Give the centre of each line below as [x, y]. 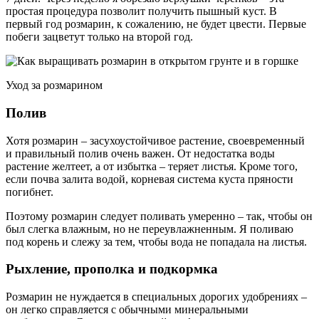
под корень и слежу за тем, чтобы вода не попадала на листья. [156, 241]
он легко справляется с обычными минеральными [127, 310]
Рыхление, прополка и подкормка [112, 269]
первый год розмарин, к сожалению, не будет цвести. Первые [156, 24]
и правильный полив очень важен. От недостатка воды [140, 153]
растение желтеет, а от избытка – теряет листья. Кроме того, [152, 166]
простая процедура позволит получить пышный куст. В [141, 11]
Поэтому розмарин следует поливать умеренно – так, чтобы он [159, 216]
